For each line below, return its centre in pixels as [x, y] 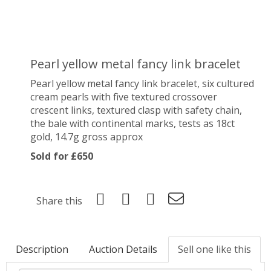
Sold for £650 [62, 156]
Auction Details [123, 249]
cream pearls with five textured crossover [124, 97]
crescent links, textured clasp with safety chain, [136, 110]
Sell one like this [214, 249]
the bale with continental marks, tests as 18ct [132, 123]
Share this [59, 201]
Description [42, 249]
